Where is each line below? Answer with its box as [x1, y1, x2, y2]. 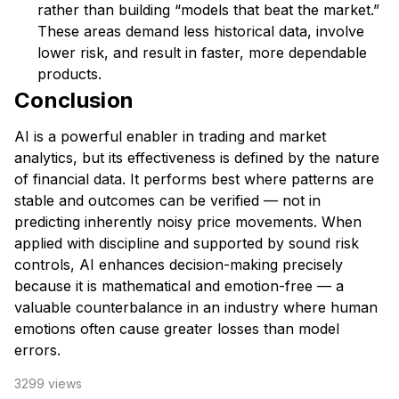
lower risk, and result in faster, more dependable [37, 44, 367, 61]
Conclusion [14, 87, 134, 113]
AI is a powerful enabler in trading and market [14, 127, 326, 145]
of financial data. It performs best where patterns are [14, 170, 374, 188]
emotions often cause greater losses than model [14, 320, 339, 338]
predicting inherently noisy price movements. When [14, 213, 362, 231]
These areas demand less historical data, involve [37, 22, 364, 40]
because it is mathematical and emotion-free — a [14, 277, 344, 295]
